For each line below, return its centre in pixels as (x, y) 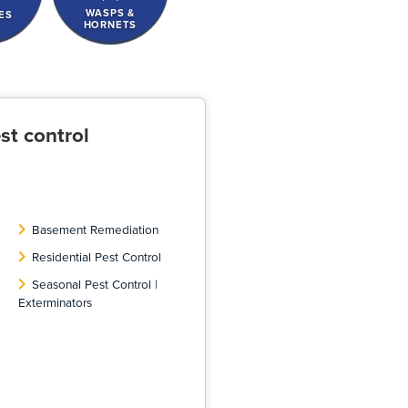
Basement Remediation (95, 229)
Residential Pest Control (96, 257)
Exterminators (55, 302)
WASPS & (110, 12)
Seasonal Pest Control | (94, 284)
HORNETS (110, 24)
